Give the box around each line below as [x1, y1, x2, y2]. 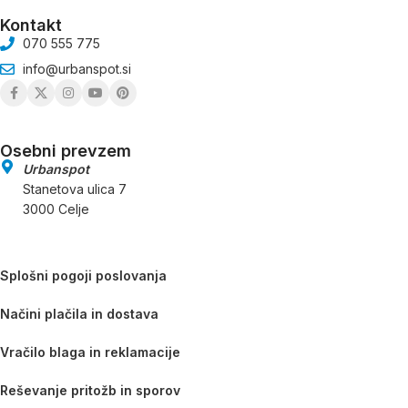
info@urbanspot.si [23, 61, 131, 77]
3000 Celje [23, 201, 89, 218]
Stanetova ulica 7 [23, 181, 127, 198]
